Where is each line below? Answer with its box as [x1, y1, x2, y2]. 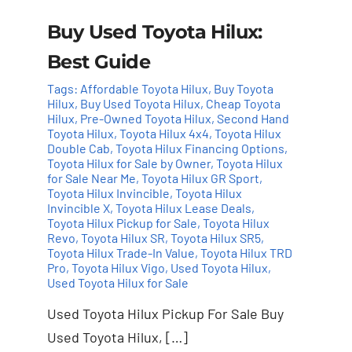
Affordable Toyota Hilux [79, 81, 208, 97]
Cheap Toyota [205, 96, 280, 112]
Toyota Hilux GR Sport [141, 170, 259, 186]
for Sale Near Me [46, 170, 136, 186]
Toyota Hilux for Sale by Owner [46, 156, 211, 171]
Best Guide [46, 50, 150, 74]
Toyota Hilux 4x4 [119, 126, 209, 141]
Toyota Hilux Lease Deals [115, 200, 251, 216]
